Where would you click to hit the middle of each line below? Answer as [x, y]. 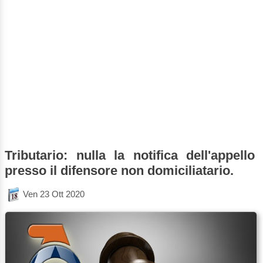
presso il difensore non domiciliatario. [119, 170]
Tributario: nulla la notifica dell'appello [130, 155]
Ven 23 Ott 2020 [54, 194]
